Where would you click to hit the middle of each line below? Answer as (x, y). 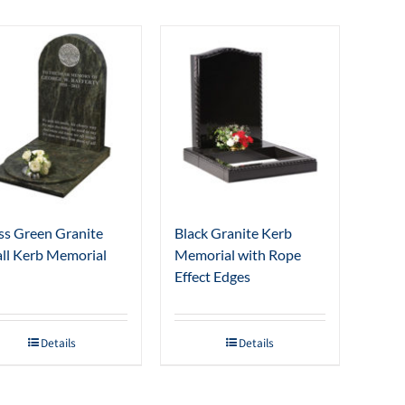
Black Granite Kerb (233, 233)
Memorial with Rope (237, 255)
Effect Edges (212, 277)
